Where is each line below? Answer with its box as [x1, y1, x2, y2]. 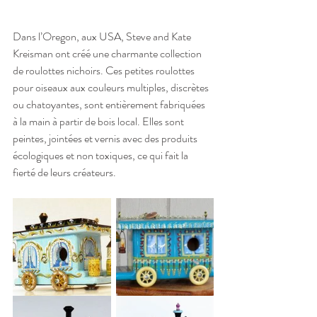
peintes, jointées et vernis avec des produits [13, 130, 200, 147]
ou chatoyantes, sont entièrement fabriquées [13, 96, 207, 113]
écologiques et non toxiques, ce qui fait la [13, 147, 190, 164]
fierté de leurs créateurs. [13, 164, 118, 181]
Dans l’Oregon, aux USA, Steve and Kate [13, 28, 193, 45]
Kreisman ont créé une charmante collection [13, 45, 204, 62]
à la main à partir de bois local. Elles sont [13, 113, 186, 130]
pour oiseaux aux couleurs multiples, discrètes [13, 79, 211, 96]
